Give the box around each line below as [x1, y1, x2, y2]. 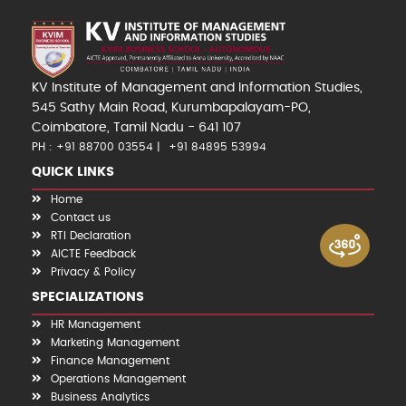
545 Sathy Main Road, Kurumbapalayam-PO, [32, 101, 311, 114]
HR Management [51, 318, 140, 330]
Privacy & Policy [51, 266, 136, 277]
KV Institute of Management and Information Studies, [32, 81, 362, 94]
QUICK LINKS [32, 165, 114, 179]
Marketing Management [51, 336, 179, 348]
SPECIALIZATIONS [32, 290, 144, 304]
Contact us [51, 211, 111, 223]
